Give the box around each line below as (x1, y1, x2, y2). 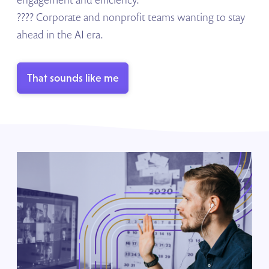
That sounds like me (26, 71, 119, 84)
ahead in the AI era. (17, 27, 104, 42)
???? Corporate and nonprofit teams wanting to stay (17, 10, 246, 25)
